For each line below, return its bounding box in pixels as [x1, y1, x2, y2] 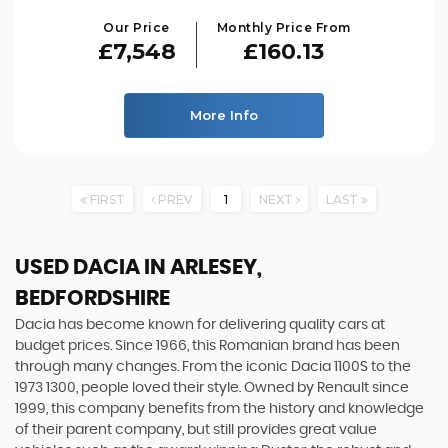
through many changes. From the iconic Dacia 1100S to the [15, 359, 411, 374]
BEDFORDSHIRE [15, 287, 170, 309]
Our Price [103, 19, 170, 35]
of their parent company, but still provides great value [15, 422, 377, 437]
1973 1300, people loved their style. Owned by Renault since [15, 380, 409, 395]
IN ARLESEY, [140, 256, 262, 278]
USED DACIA [15, 256, 140, 278]
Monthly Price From [216, 19, 351, 35]
